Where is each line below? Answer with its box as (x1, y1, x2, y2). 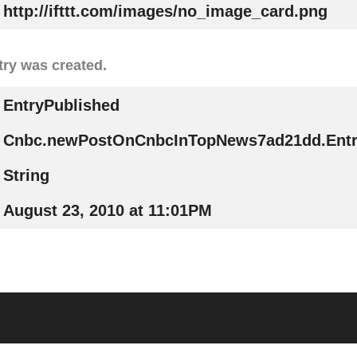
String (2, 167, 49, 185)
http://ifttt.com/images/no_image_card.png (2, 2, 328, 21)
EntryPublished (2, 96, 120, 115)
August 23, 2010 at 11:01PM (2, 202, 212, 220)
